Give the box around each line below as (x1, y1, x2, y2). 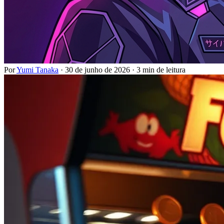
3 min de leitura (136, 65, 185, 74)
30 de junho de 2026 (65, 65, 130, 74)
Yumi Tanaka (16, 65, 58, 74)
